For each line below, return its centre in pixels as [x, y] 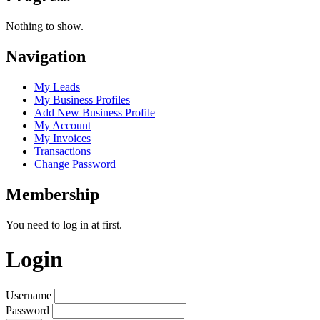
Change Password [75, 164]
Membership [52, 194]
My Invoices [62, 138]
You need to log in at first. [64, 224]
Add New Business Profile [95, 112]
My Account [62, 125]
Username [29, 295]
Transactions [62, 151]
